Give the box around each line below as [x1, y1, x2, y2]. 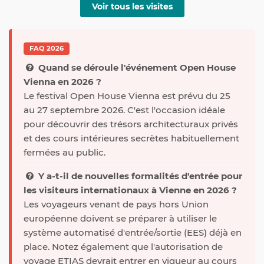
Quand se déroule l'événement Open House [36, 61, 236, 73]
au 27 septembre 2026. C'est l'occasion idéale [24, 104, 225, 115]
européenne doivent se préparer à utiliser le [24, 212, 217, 224]
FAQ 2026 [29, 44, 64, 52]
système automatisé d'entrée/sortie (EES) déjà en [24, 226, 242, 238]
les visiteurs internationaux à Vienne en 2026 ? [24, 184, 237, 196]
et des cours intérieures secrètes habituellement [24, 132, 239, 144]
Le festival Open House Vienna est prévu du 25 [24, 90, 230, 101]
